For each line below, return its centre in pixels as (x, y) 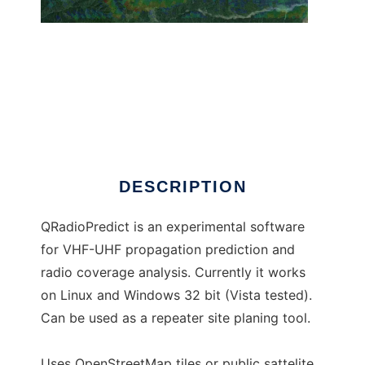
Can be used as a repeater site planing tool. (176, 318)
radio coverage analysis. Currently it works (173, 272)
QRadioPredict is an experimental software (173, 226)
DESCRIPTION (182, 187)
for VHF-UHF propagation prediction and (168, 249)
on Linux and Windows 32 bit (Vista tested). (176, 295)
